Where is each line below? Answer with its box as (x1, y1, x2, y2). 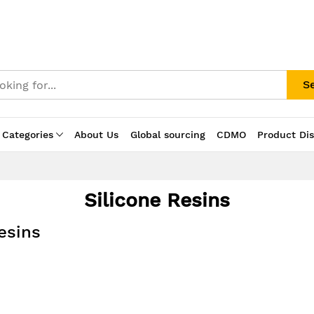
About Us (74, 129, 119, 140)
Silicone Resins (84, 189, 230, 212)
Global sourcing (130, 129, 205, 140)
